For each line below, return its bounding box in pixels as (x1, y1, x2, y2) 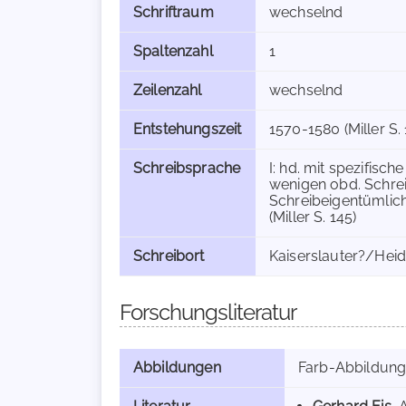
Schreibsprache (133, 159, 241, 177)
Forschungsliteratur (120, 299, 296, 325)
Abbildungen (133, 359, 221, 376)
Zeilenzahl (133, 82, 202, 99)
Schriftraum (133, 4, 214, 21)
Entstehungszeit (133, 121, 242, 138)
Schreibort (133, 247, 205, 265)
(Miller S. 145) (269, 208, 357, 226)
